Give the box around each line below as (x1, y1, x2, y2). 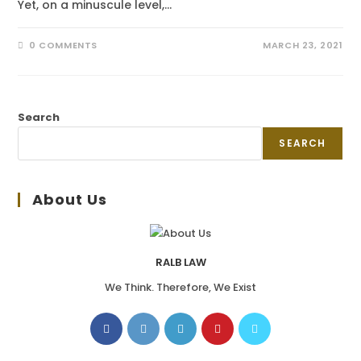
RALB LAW (155, 254, 206, 270)
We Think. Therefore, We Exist (105, 279, 256, 295)
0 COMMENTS (29, 39, 98, 52)
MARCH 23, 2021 (263, 39, 343, 52)
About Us (32, 189, 108, 210)
